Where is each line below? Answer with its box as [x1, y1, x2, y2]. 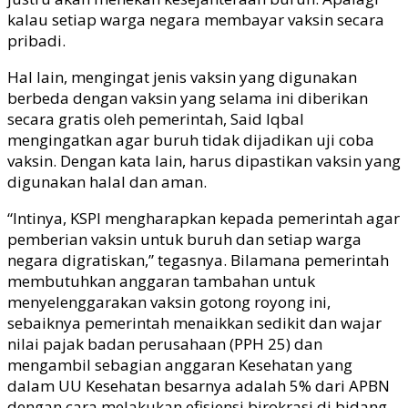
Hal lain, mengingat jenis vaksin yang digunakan [7, 66, 357, 88]
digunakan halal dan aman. [7, 171, 210, 193]
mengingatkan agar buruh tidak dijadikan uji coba [7, 129, 374, 151]
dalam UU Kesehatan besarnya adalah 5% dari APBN [7, 375, 390, 397]
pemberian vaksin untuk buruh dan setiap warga [7, 229, 362, 250]
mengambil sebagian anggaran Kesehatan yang [7, 354, 352, 376]
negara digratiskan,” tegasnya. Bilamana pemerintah [7, 250, 389, 271]
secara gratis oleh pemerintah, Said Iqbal [7, 108, 304, 130]
